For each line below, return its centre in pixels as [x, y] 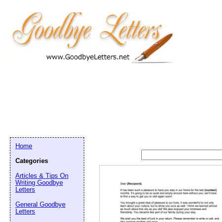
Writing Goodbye [39, 183]
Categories [32, 161]
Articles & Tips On [42, 176]
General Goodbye [40, 204]
